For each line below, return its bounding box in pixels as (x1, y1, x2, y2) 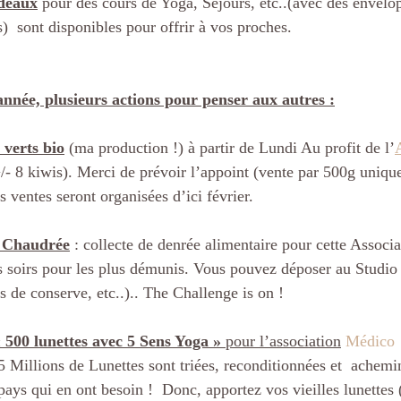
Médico (346, 332, 395, 351)
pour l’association (221, 332, 341, 351)
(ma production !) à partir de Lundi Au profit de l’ (64, 139, 395, 158)
